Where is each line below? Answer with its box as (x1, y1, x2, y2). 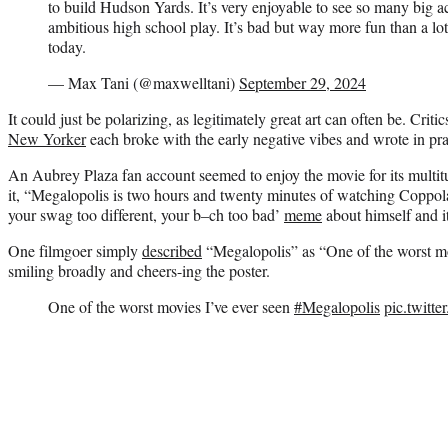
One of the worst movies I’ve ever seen (48, 295, 294, 317)
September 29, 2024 (239, 71, 366, 93)
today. (48, 35, 86, 57)
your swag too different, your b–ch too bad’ (8, 203, 284, 225)
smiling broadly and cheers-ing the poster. (8, 259, 270, 281)
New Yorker (8, 127, 86, 149)
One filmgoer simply (8, 239, 142, 261)
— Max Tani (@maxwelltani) (48, 71, 239, 93)
